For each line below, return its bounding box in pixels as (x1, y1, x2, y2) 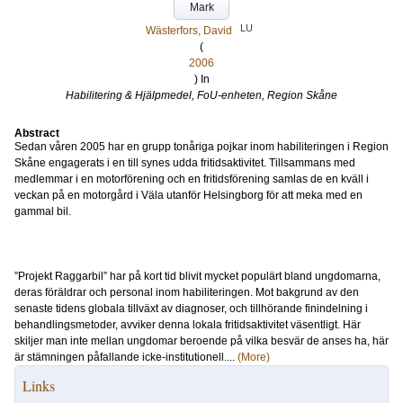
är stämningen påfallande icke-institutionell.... (14, 351, 237, 363)
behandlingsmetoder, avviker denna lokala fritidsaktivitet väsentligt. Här (14, 318, 361, 331)
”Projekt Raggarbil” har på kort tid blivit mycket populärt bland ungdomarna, (14, 270, 381, 282)
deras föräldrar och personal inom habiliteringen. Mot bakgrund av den (14, 286, 359, 299)
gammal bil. (14, 205, 71, 218)
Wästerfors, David (145, 24, 232, 37)
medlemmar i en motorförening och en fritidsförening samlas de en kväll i (14, 173, 369, 185)
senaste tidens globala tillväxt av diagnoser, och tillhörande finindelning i (14, 302, 368, 315)
